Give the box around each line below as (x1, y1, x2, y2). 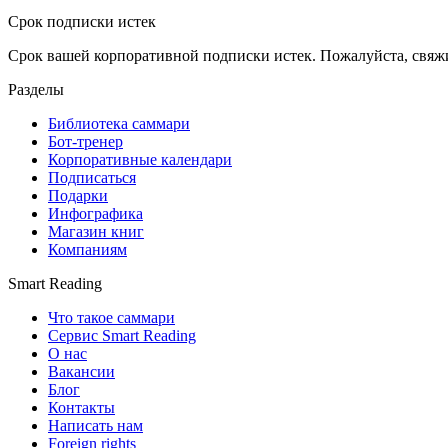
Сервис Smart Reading (48, 326, 196, 344)
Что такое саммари (48, 308, 175, 326)
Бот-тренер (48, 132, 123, 150)
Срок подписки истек (8, 12, 156, 30)
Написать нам (48, 416, 143, 434)
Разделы (8, 80, 64, 98)
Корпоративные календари (48, 150, 232, 168)
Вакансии (48, 362, 115, 380)
